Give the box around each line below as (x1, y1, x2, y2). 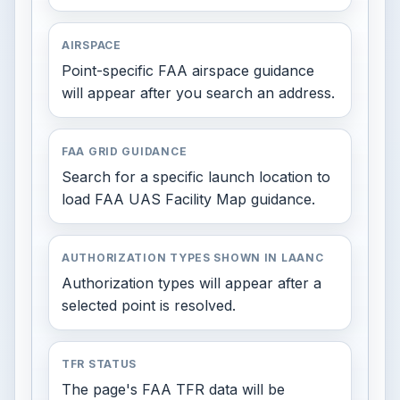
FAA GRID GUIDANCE (62, 145, 187, 158)
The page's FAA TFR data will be (62, 380, 285, 398)
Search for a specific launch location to (62, 168, 330, 186)
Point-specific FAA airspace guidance (62, 62, 314, 79)
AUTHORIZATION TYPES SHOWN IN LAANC (62, 251, 324, 264)
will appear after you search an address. (62, 84, 335, 102)
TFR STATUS (62, 357, 137, 371)
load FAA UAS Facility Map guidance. (62, 190, 315, 208)
